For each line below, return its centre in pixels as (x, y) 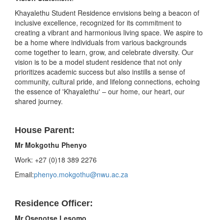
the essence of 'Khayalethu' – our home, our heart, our (100, 92)
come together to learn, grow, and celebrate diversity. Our (104, 52)
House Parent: (45, 130)
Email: (24, 175)
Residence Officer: (54, 204)
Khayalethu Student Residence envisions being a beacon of (107, 13)
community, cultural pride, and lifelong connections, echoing (107, 82)
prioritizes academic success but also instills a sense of (100, 72)
